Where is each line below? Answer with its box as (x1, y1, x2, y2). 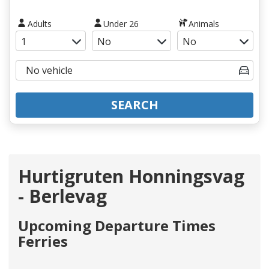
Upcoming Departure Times (18, 215, 216, 235)
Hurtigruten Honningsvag (18, 163, 244, 189)
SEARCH (110, 96, 159, 113)
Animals (189, 17, 220, 29)
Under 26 (103, 17, 139, 29)
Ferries (18, 231, 68, 251)
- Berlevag (18, 183, 107, 208)
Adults (27, 17, 52, 29)
